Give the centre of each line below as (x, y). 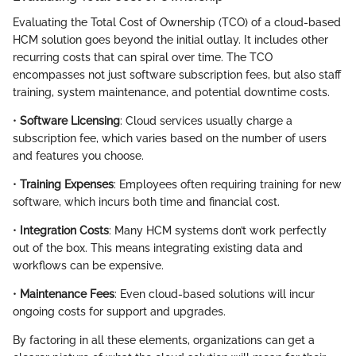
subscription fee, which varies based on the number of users (170, 138)
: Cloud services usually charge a (206, 120)
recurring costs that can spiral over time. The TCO (143, 57)
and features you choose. (78, 155)
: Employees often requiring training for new (228, 184)
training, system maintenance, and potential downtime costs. (171, 92)
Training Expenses (67, 184)
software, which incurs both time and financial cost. (146, 201)
